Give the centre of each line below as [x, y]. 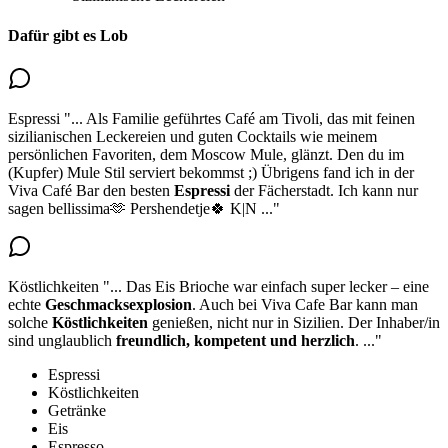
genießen [178, 322]
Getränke [77, 410]
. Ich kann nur [374, 190]
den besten [138, 190]
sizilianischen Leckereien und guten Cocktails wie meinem [192, 136]
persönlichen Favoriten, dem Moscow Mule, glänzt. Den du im [206, 154]
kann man [387, 304]
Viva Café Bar [55, 190]
